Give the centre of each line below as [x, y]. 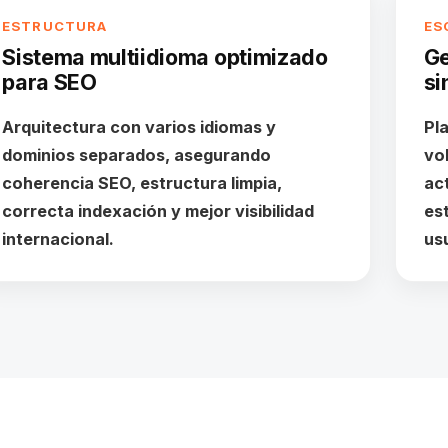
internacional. [58, 239]
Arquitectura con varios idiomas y [139, 127]
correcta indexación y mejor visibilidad [158, 211]
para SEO [49, 82]
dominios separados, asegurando [137, 155]
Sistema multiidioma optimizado [165, 57]
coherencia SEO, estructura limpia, [142, 183]
